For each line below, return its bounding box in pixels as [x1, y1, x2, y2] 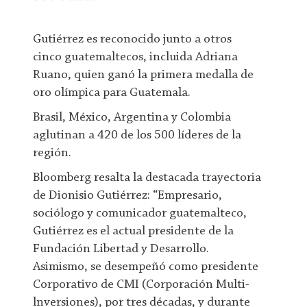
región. [33, 147, 72, 160]
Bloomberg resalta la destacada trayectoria [33, 171, 262, 184]
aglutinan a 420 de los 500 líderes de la [33, 129, 242, 142]
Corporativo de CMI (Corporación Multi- [33, 278, 250, 291]
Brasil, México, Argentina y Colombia [33, 111, 232, 124]
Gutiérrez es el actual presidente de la [33, 225, 234, 238]
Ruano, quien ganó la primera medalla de [33, 69, 254, 82]
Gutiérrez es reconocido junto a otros [33, 33, 232, 46]
